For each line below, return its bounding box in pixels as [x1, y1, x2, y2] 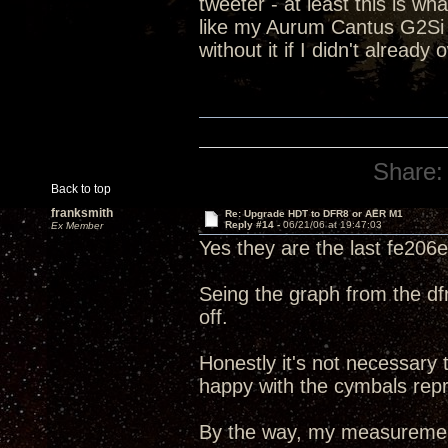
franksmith [51, 206, 113, 220]
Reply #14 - [224, 219, 283, 230]
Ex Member [51, 220, 103, 231]
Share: [373, 158, 444, 185]
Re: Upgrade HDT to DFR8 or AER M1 [224, 208, 403, 219]
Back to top [51, 182, 111, 196]
